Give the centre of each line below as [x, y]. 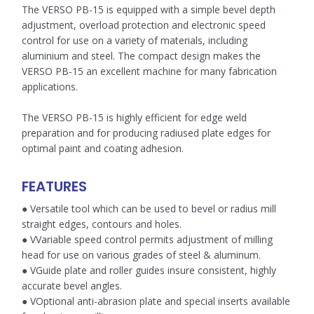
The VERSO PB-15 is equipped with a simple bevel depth [149, 10]
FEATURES [54, 187]
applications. [50, 87]
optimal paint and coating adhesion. [103, 149]
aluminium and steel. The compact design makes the [141, 56]
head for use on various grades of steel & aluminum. [141, 255]
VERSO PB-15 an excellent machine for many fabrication [149, 71]
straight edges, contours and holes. [102, 224]
